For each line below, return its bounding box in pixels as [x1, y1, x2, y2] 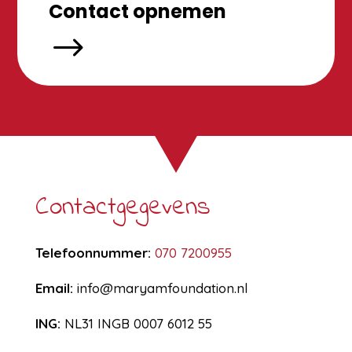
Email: [35, 280, 73, 297]
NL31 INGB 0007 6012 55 [64, 315, 212, 332]
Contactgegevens [35, 189, 211, 227]
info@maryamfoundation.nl [72, 280, 247, 297]
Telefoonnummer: [35, 244, 155, 262]
